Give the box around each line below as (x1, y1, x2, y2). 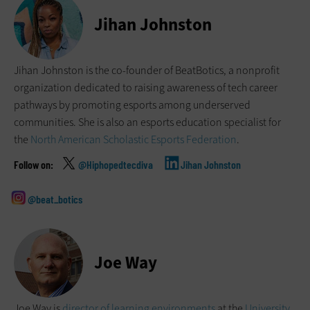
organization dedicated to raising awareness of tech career (14, 80, 277, 95)
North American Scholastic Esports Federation (30, 132, 237, 147)
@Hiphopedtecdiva (78, 158, 153, 172)
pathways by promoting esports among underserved (14, 98, 250, 113)
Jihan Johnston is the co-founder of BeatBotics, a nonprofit (14, 63, 280, 78)
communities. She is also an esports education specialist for (14, 115, 281, 130)
